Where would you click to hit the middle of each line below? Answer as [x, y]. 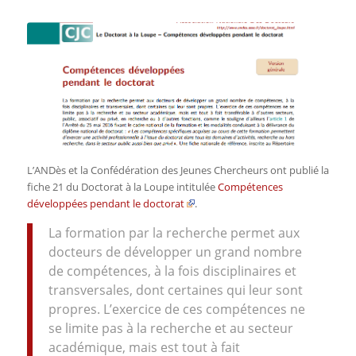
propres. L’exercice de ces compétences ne [176, 309]
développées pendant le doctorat [105, 204]
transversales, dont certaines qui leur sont [175, 290]
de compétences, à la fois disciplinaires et [172, 271]
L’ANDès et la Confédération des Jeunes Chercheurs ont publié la [178, 170]
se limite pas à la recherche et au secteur [170, 328]
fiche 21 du [54, 187]
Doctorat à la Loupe [127, 187]
